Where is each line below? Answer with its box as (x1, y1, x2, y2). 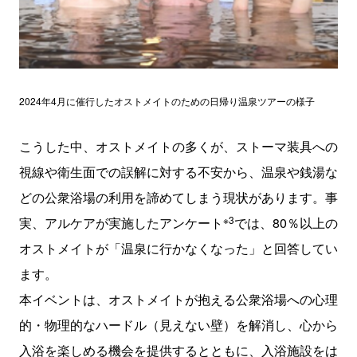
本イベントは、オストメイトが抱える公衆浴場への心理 (18, 290, 338, 309)
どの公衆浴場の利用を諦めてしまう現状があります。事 (18, 188, 338, 207)
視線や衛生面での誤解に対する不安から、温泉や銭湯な (18, 163, 338, 182)
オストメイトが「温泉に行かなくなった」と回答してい (18, 239, 338, 258)
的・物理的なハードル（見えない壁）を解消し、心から (18, 316, 338, 335)
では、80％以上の (233, 214, 338, 233)
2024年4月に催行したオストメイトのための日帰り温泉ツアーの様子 (18, 94, 315, 108)
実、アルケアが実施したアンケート (18, 214, 223, 233)
